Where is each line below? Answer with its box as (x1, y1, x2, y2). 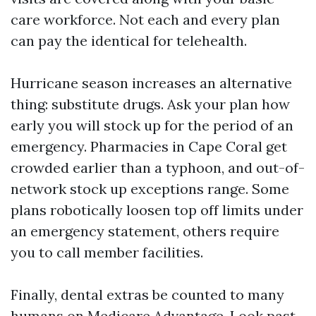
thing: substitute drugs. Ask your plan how (11, 95, 290, 113)
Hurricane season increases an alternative (11, 74, 292, 92)
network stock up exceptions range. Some (11, 180, 289, 197)
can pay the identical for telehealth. (11, 32, 247, 49)
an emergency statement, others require (11, 222, 279, 240)
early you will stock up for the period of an (11, 116, 293, 134)
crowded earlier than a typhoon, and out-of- (11, 159, 305, 176)
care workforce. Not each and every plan (11, 11, 280, 28)
